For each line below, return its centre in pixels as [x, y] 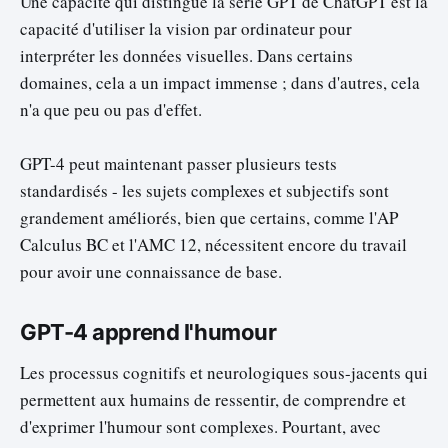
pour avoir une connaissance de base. [151, 272]
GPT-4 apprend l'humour [148, 332]
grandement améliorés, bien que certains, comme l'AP [209, 218]
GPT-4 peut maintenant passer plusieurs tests [178, 164]
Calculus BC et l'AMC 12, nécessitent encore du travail [213, 245]
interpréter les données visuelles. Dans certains [186, 55]
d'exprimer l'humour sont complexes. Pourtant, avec [200, 426]
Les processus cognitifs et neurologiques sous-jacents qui [224, 372]
